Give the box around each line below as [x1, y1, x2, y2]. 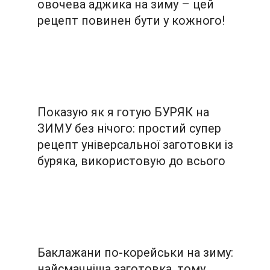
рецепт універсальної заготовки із [37, 137, 233, 152]
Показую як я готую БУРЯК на [37, 105, 209, 119]
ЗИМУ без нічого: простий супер [37, 121, 221, 136]
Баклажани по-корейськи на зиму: [37, 245, 233, 260]
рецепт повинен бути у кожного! [37, 14, 225, 28]
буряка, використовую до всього [37, 154, 225, 168]
